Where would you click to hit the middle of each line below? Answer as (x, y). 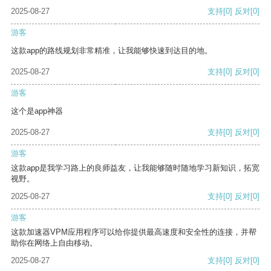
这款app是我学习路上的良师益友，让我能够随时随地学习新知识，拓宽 (135, 168)
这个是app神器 (37, 111)
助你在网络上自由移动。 (54, 243)
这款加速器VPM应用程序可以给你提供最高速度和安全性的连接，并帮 (134, 232)
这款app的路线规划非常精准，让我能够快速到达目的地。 (112, 51)
